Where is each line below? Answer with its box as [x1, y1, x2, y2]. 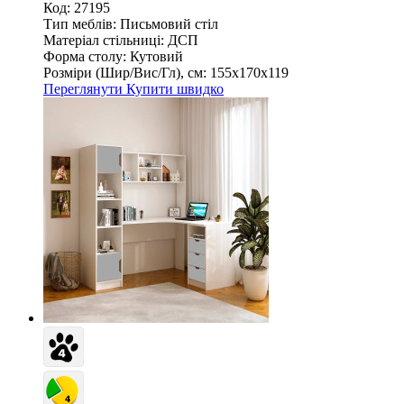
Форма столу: [43, 48, 126, 64]
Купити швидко [126, 80, 224, 96]
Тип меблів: [43, 15, 116, 32]
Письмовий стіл [120, 15, 218, 32]
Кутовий [130, 48, 183, 64]
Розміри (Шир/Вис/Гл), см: [43, 64, 207, 80]
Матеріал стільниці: [43, 32, 164, 48]
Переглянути [43, 80, 126, 96]
